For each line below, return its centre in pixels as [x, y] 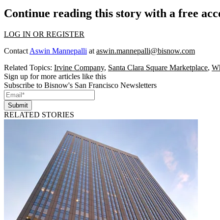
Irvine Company [79, 67]
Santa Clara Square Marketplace [158, 67]
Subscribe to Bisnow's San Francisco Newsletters [80, 85]
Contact [17, 51]
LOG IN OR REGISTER [44, 34]
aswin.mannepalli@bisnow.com [146, 51]
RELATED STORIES [39, 114]
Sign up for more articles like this [55, 76]
